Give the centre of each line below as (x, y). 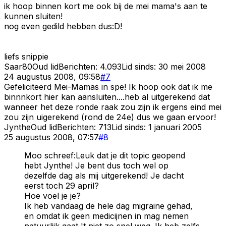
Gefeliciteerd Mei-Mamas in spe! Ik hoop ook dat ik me (108, 87)
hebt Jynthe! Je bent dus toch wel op (96, 165)
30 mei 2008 (182, 66)
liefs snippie (26, 56)
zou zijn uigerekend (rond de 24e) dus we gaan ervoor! (110, 117)
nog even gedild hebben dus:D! (63, 26)
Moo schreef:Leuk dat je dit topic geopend (105, 155)
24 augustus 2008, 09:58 (52, 76)
